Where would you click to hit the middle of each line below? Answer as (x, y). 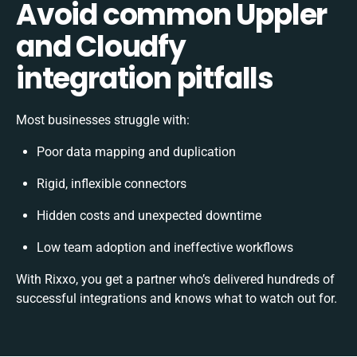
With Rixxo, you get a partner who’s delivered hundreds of (175, 279)
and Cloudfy (101, 46)
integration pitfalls (145, 78)
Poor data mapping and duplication (136, 151)
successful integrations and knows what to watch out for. (177, 298)
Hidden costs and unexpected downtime (149, 215)
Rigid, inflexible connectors (112, 183)
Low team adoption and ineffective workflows (165, 247)
